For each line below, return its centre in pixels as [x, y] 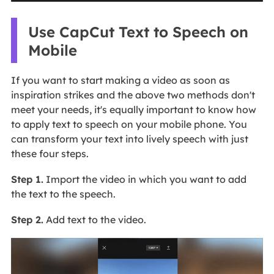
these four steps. [50, 154]
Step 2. [27, 220]
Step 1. [27, 179]
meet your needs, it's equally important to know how [133, 109]
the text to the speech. [63, 194]
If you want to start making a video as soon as [120, 80]
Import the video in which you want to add [145, 179]
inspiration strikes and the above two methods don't [133, 95]
